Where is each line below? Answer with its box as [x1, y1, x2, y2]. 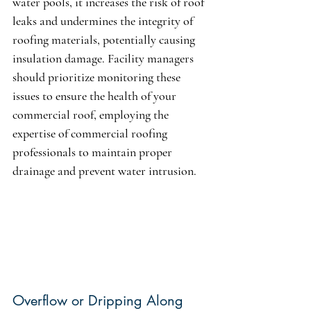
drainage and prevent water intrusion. [12, 163, 196, 179]
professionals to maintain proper [12, 144, 175, 160]
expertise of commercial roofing [12, 126, 170, 142]
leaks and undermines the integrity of [12, 13, 196, 29]
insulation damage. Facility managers [12, 51, 196, 67]
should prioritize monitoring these [12, 69, 183, 85]
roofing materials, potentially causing [12, 32, 198, 48]
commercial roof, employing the [12, 107, 171, 123]
